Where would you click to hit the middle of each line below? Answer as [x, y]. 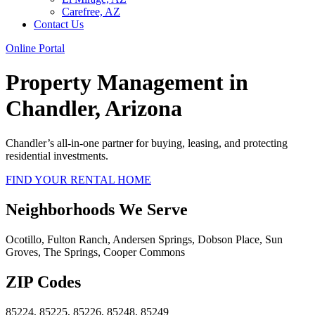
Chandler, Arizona [94, 109]
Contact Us [59, 24]
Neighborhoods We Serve [97, 209]
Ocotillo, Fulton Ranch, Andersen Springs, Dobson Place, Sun [144, 239]
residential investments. [57, 155]
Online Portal [35, 48]
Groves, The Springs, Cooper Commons [95, 252]
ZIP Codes [43, 282]
